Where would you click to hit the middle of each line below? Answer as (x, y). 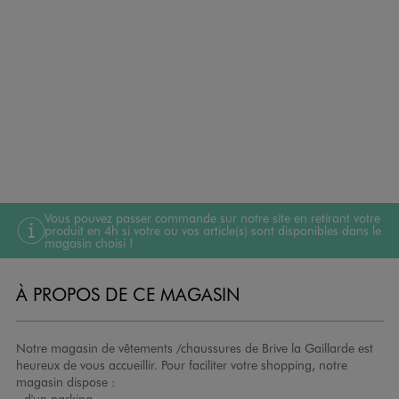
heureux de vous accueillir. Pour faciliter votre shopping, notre (181, 364)
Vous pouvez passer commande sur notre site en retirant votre (212, 217)
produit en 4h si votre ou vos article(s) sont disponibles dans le (213, 230)
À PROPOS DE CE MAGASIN (128, 293)
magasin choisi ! (89, 242)
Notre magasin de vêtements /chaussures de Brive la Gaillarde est (194, 347)
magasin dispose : (65, 381)
